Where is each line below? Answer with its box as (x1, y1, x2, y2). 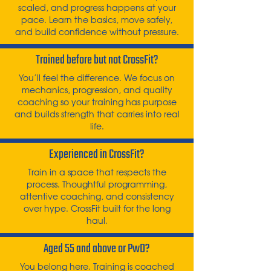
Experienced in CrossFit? (49, 145, 145, 164)
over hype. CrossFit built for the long (23, 202, 171, 214)
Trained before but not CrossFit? (35, 51, 158, 70)
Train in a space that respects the (27, 166, 166, 178)
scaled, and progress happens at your (18, 1, 176, 13)
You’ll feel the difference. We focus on (19, 71, 175, 83)
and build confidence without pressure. (15, 25, 179, 38)
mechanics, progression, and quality (21, 83, 172, 96)
